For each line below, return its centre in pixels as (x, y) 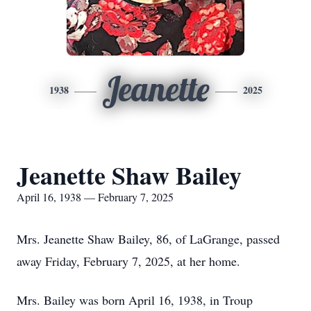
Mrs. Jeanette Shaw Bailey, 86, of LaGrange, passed (148, 239)
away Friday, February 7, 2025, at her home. (128, 261)
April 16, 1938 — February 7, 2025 (95, 197)
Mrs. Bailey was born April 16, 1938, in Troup (135, 300)
